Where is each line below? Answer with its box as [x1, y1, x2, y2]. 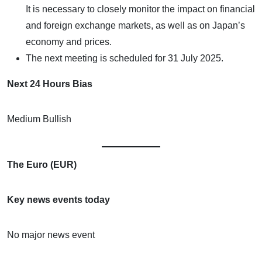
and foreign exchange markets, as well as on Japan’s [26, 20, 245, 30]
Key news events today [7, 194, 110, 205]
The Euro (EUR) [7, 159, 77, 170]
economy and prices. [26, 36, 112, 47]
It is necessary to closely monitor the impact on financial [26, 4, 255, 14]
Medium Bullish [7, 113, 71, 124]
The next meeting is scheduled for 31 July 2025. [26, 53, 223, 63]
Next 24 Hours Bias [7, 78, 92, 89]
